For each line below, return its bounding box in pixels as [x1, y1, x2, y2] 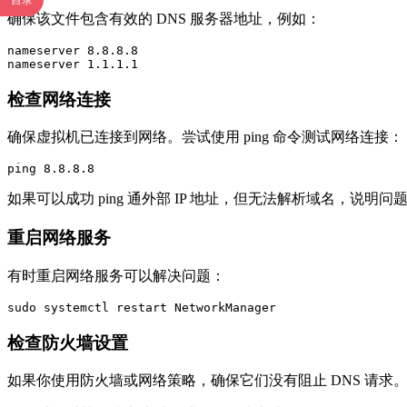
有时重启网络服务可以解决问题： [7, 267, 225, 283]
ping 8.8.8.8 [7, 162, 94, 176]
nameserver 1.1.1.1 [7, 56, 138, 71]
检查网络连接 [7, 89, 111, 109]
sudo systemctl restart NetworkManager [7, 300, 276, 314]
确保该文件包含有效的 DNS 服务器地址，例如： [7, 10, 321, 26]
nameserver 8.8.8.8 [7, 43, 138, 57]
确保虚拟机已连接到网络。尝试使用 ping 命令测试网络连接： [7, 129, 403, 145]
